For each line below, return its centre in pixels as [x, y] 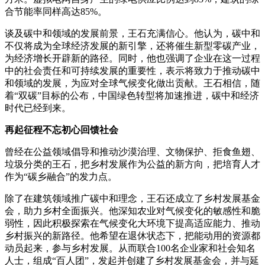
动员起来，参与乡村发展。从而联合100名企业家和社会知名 [130, 248]
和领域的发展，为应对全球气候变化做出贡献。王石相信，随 [132, 83]
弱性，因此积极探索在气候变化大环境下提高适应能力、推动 [132, 223]
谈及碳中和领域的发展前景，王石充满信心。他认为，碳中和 [132, 33]
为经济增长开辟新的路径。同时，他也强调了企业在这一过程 [132, 58]
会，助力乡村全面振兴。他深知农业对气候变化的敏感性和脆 [132, 211]
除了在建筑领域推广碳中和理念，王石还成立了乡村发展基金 [132, 198]
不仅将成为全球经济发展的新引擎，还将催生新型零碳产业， [132, 46]
